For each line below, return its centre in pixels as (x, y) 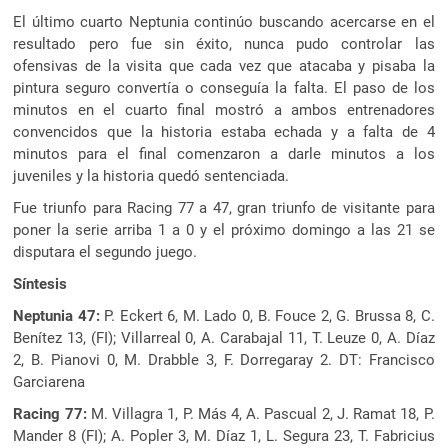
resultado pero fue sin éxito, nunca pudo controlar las (224, 43)
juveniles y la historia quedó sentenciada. (151, 175)
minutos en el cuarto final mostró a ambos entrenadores (224, 109)
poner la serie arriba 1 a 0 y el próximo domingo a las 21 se (224, 229)
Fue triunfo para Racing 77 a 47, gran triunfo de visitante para (224, 207)
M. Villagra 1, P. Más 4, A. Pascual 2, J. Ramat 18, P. (260, 413)
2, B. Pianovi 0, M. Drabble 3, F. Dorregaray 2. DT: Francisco (224, 359)
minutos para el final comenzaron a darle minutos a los (224, 153)
